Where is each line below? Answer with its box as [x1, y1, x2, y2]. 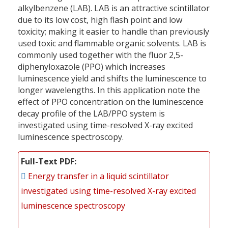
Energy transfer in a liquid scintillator [28, 170, 169, 182]
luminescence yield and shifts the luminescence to [18, 72, 207, 84]
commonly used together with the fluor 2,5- [18, 49, 183, 61]
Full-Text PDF [21, 155, 74, 167]
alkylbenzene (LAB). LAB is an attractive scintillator [18, 2, 210, 14]
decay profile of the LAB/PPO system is [18, 107, 165, 119]
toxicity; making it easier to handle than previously [18, 25, 209, 37]
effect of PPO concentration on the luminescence [18, 96, 204, 107]
